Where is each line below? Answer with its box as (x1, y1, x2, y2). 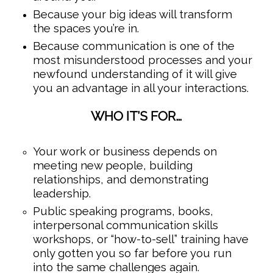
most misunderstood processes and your (32, 53, 252, 67)
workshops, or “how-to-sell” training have (32, 232, 249, 246)
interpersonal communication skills (32, 218, 218, 232)
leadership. (32, 186, 91, 200)
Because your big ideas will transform (32, 7, 232, 21)
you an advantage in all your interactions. (32, 81, 249, 95)
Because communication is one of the (32, 39, 235, 53)
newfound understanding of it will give (32, 67, 237, 81)
